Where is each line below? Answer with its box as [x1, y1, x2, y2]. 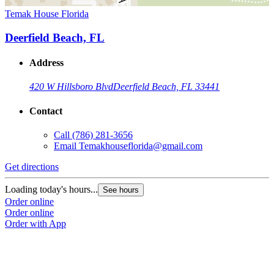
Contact [29, 105, 62, 116]
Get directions [5, 161, 59, 172]
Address [29, 57, 64, 68]
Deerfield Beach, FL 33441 [113, 81, 220, 92]
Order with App [5, 218, 66, 229]
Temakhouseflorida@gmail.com [79, 140, 202, 151]
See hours [103, 185, 139, 194]
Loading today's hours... [5, 183, 98, 194]
